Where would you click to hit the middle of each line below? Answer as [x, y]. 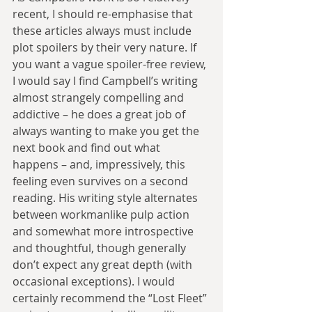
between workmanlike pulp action [102, 214]
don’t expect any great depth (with [104, 264]
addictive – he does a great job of [100, 114]
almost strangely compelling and [100, 97]
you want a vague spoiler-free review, [111, 64]
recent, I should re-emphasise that [104, 14]
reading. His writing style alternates [107, 197]
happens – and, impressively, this [100, 164]
